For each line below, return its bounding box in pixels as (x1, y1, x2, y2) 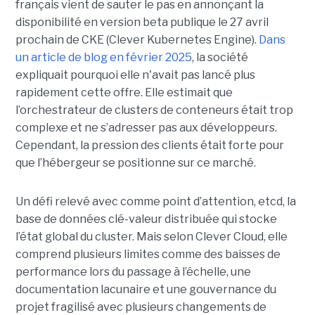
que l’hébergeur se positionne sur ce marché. (15, 155, 256, 169)
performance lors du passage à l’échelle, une (15, 264, 251, 278)
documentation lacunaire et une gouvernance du (15, 282, 276, 296)
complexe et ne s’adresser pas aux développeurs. (15, 120, 277, 134)
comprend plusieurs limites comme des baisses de (15, 247, 281, 261)
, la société (191, 50, 248, 64)
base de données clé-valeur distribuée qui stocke (15, 212, 277, 226)
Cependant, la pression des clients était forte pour (15, 138, 284, 152)
